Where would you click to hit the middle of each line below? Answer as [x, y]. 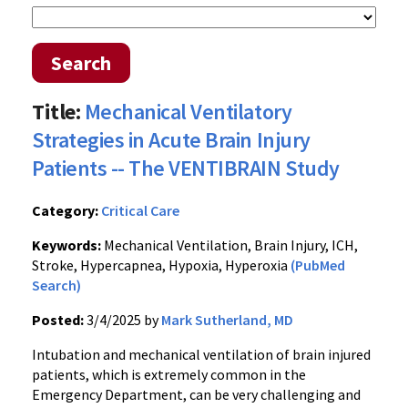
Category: [65, 210]
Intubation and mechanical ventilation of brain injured [201, 354]
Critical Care [140, 210]
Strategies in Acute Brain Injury [171, 140]
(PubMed [318, 265]
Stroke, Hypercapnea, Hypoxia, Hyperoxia [161, 265]
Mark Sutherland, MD [227, 320]
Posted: [58, 320]
